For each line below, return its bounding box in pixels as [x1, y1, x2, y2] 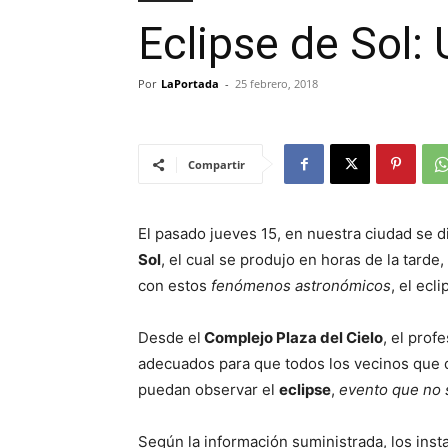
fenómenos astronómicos [211, 276, 391, 295]
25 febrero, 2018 [235, 76, 318, 91]
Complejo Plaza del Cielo [201, 328, 383, 347]
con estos [138, 276, 211, 295]
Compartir [188, 157, 245, 172]
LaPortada [161, 76, 219, 91]
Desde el [138, 328, 201, 347]
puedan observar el [138, 380, 279, 399]
